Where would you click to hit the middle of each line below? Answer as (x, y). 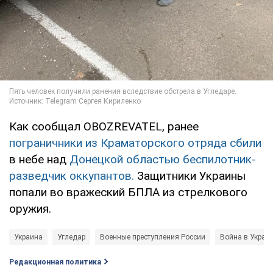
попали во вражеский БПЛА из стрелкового (128, 192)
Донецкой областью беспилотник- (163, 159)
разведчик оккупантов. (72, 175)
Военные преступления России (153, 237)
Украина (28, 237)
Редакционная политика (55, 262)
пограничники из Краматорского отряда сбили (135, 143)
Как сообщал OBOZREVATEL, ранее (104, 126)
